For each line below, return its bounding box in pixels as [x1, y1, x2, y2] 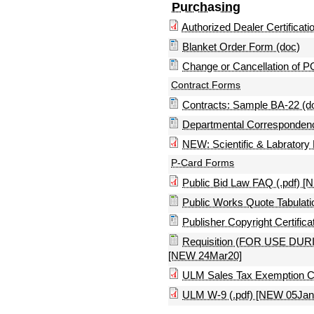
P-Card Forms [171, 157, 234, 168]
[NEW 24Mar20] [168, 249, 242, 261]
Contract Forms [171, 79, 240, 90]
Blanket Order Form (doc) [182, 40, 300, 53]
